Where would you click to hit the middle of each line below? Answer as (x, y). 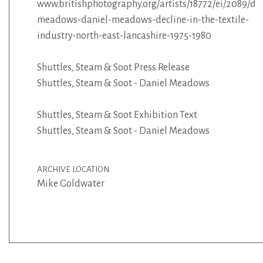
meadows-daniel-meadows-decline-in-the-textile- (143, 20)
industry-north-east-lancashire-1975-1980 (124, 36)
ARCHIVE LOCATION (73, 169)
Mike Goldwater (70, 183)
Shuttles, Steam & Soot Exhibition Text (117, 115)
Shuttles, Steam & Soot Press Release (113, 67)
